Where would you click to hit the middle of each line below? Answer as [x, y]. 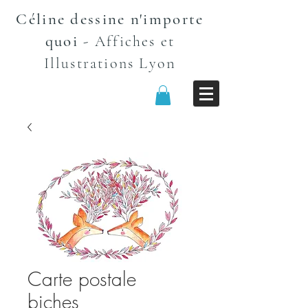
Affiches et [135, 41]
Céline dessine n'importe [110, 19]
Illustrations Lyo [105, 63]
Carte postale [82, 278]
